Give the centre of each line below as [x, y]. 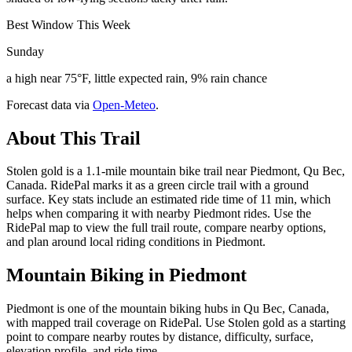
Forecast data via [48, 104]
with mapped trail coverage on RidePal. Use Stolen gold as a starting [176, 323]
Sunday [25, 51]
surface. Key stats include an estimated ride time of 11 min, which [169, 200]
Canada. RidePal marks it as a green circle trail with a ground [158, 185]
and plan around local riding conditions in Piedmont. [136, 242]
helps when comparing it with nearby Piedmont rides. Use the [159, 214]
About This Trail [73, 138]
